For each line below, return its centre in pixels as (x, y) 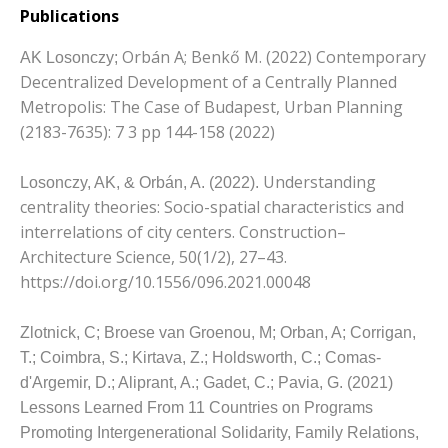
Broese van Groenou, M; (192, 332)
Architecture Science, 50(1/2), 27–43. (153, 256)
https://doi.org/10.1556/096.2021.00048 (165, 281)
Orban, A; (315, 332)
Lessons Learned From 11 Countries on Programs (196, 407)
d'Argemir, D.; (69, 382)
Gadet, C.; (240, 382)
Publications (69, 15)
